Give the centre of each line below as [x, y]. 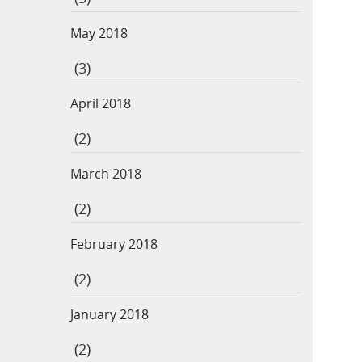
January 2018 [109, 314]
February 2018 [114, 244]
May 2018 [99, 33]
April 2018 [101, 103]
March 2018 [106, 173]
